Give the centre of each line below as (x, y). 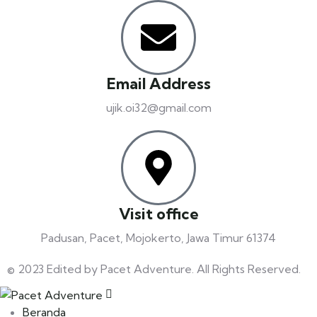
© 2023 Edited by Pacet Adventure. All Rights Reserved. (154, 269)
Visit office (158, 214)
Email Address (158, 83)
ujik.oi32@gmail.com (158, 107)
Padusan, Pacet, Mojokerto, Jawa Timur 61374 (158, 237)
